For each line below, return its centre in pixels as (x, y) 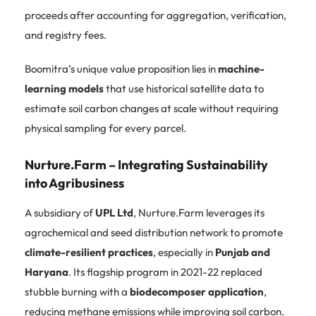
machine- (241, 68)
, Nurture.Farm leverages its (199, 212)
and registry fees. (66, 35)
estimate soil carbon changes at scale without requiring (152, 108)
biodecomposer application (197, 291)
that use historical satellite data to (184, 88)
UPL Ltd (114, 212)
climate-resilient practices (89, 252)
